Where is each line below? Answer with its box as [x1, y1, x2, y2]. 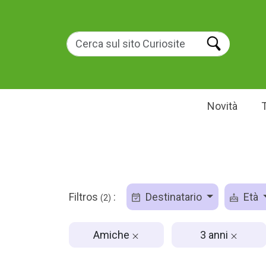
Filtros [68, 191, 100, 203]
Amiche [93, 228, 132, 241]
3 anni [200, 228, 230, 241]
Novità [207, 100, 237, 112]
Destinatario [142, 191, 204, 203]
